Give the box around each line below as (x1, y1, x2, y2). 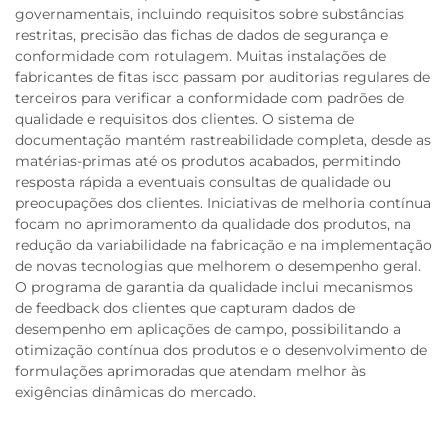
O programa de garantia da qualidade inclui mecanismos (15, 278, 413, 296)
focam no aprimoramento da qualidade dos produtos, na (15, 215, 411, 233)
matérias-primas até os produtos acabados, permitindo (15, 152, 401, 170)
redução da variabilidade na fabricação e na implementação (15, 236, 432, 254)
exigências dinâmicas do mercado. (15, 383, 256, 401)
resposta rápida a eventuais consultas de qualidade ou (15, 173, 391, 191)
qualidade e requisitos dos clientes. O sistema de (15, 110, 354, 128)
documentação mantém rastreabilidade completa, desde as (15, 131, 431, 149)
